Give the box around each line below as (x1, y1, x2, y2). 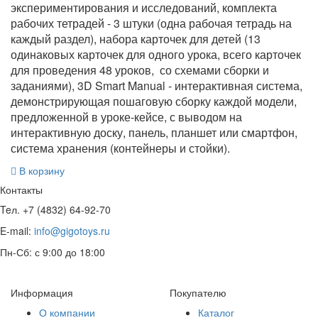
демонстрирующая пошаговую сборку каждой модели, (11, 92, 297, 109)
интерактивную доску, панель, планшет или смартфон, (11, 124, 297, 141)
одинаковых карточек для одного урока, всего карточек (11, 45, 301, 62)
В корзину (16, 163, 65, 177)
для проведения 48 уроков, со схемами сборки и (11, 61, 269, 78)
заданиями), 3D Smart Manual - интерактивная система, (11, 77, 302, 94)
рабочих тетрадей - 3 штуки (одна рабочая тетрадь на (11, 14, 292, 31)
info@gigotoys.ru (34, 223, 110, 238)
